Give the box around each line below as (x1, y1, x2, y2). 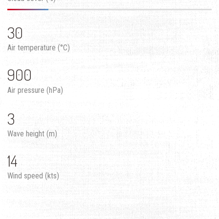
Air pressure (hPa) (7, 85, 63, 95)
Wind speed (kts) (7, 171, 59, 181)
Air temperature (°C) (7, 43, 70, 53)
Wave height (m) (7, 129, 57, 139)
